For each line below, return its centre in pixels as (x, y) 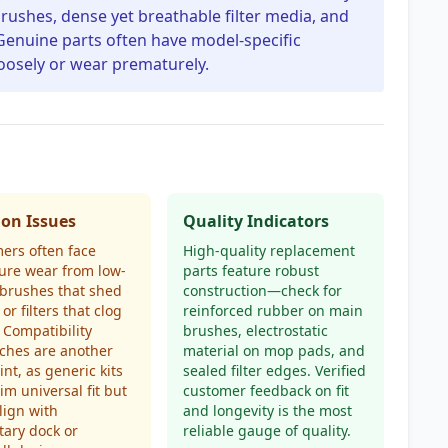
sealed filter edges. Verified (274, 370)
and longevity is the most (267, 410)
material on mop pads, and (273, 350)
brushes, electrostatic (255, 330)
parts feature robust (250, 270)
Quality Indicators (255, 221)
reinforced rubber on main (272, 310)
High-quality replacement (268, 250)
